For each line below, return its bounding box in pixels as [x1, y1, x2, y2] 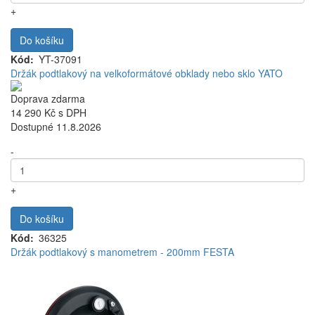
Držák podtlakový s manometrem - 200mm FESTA [11, 245, 234, 259]
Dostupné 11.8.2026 [11, 120, 101, 134]
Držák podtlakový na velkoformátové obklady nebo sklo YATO [11, 66, 283, 80]
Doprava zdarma [11, 91, 85, 105]
